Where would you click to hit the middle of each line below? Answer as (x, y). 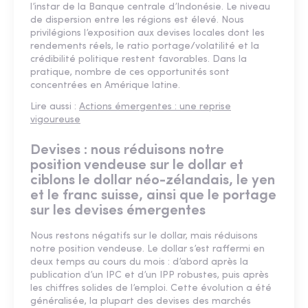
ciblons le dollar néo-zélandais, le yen (153, 181)
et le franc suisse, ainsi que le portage (153, 196)
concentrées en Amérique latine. (105, 86)
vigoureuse (55, 120)
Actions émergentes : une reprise (155, 107)
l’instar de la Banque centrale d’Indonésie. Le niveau (150, 8)
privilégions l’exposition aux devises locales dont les (147, 34)
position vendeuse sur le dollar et (137, 166)
